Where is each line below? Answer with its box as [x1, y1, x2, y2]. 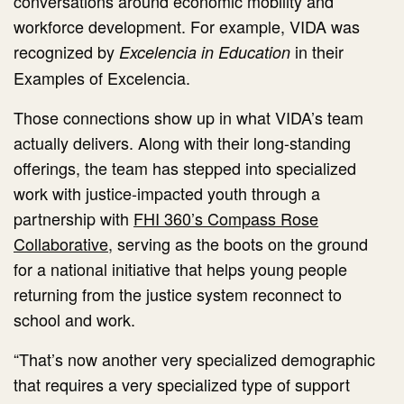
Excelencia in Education [119, 41, 291, 64]
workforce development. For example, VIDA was [14, 14, 361, 39]
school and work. [14, 308, 136, 332]
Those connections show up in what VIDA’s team [14, 106, 364, 130]
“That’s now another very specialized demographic [14, 347, 376, 372]
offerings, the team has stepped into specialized [14, 156, 357, 180]
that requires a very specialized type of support [14, 372, 351, 397]
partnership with [14, 207, 134, 231]
